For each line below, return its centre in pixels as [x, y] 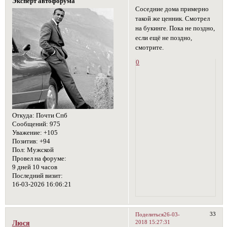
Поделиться [150, 215]
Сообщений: [30, 124]
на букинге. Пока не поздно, [175, 28]
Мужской [39, 150]
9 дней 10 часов [34, 167]
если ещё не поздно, [164, 38]
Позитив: [25, 142]
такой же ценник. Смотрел [173, 19]
